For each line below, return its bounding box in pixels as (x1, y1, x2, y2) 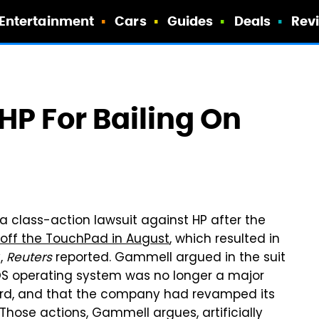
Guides (167, 13, 214, 29)
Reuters (6, 249, 52, 268)
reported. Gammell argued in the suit (52, 249, 286, 268)
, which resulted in (169, 230, 280, 250)
